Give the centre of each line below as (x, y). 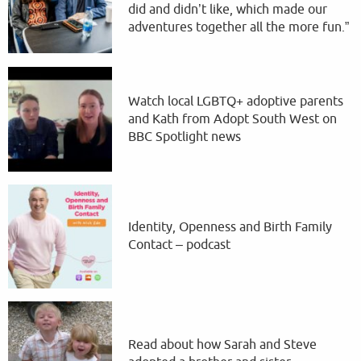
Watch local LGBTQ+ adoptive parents (236, 102)
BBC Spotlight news (187, 137)
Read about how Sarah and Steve (223, 344)
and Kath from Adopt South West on (233, 120)
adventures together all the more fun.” (239, 28)
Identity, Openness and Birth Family (230, 228)
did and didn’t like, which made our (228, 10)
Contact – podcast (181, 245)
